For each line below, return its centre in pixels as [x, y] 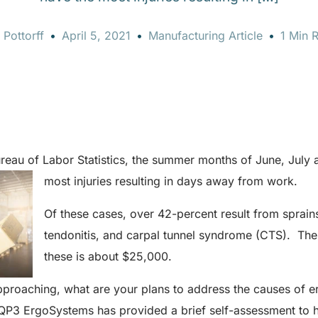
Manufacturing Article [205, 35]
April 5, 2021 [96, 35]
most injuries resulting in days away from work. [171, 181]
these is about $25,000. [108, 256]
